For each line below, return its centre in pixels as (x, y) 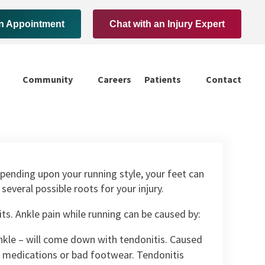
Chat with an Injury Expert (167, 24)
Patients (162, 80)
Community (47, 80)
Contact (223, 80)
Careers (114, 80)
